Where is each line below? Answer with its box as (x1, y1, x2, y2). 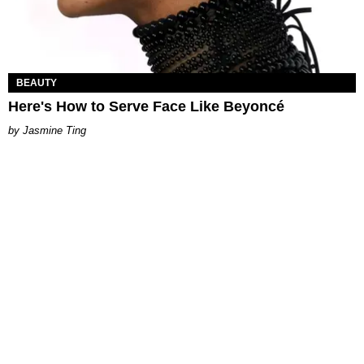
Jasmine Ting (23, 123, 86, 136)
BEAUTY (16, 76, 57, 89)
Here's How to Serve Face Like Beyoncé (8, 97, 284, 115)
